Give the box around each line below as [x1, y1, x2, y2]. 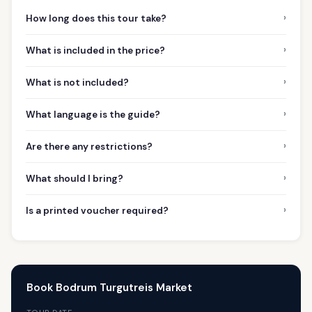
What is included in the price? [26, 44, 165, 56]
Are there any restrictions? [26, 140, 153, 153]
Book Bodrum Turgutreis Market [26, 281, 192, 295]
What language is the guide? [26, 108, 160, 120]
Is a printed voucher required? [26, 204, 169, 217]
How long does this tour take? [26, 12, 166, 24]
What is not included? [26, 76, 129, 88]
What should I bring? [26, 172, 123, 185]
